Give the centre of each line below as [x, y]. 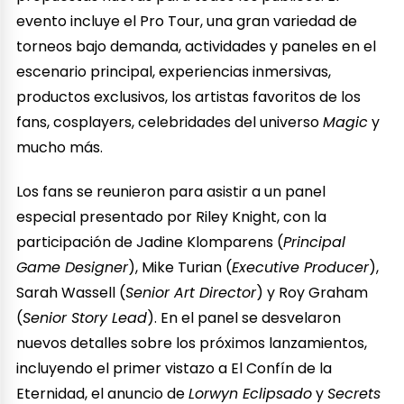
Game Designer [73, 267]
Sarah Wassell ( [71, 292]
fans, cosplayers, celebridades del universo [170, 122]
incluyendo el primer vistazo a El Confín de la [174, 368]
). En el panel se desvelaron [244, 317]
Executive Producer [301, 267]
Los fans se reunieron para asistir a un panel [171, 191]
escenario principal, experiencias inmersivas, [174, 71]
